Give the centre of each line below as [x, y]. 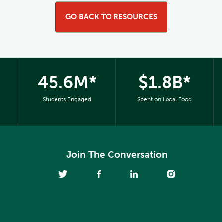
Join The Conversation [117, 154]
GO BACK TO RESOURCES [111, 17]
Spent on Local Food [164, 99]
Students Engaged [67, 99]
